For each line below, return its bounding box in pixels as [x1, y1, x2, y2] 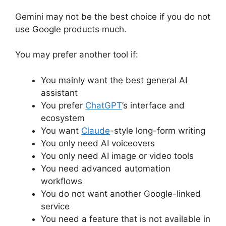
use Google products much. [15, 24, 127, 34]
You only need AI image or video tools [41, 150, 194, 161]
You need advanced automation [41, 163, 171, 174]
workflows [41, 176, 82, 186]
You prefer [41, 100, 85, 110]
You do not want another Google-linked [41, 188, 201, 199]
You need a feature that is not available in [41, 213, 210, 224]
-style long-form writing [110, 125, 205, 136]
